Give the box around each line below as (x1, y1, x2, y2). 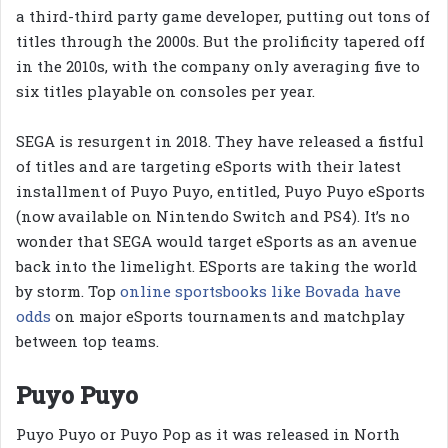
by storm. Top (16, 280, 120, 301)
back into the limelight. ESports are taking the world (16, 255, 417, 276)
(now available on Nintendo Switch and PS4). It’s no (16, 205, 410, 226)
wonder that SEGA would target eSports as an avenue (16, 230, 417, 251)
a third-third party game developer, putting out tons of (16, 5, 430, 26)
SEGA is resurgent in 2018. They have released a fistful (16, 130, 424, 151)
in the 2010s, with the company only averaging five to (16, 55, 420, 76)
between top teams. (16, 330, 159, 351)
